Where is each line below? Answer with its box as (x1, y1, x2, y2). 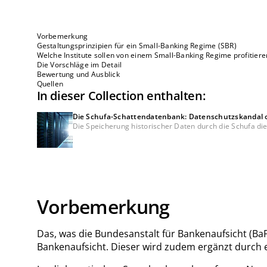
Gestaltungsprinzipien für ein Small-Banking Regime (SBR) (36, 41, 237, 51)
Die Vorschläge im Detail (36, 60, 122, 70)
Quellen (36, 79, 64, 89)
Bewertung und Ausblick (36, 69, 120, 80)
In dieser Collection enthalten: (36, 88, 206, 104)
